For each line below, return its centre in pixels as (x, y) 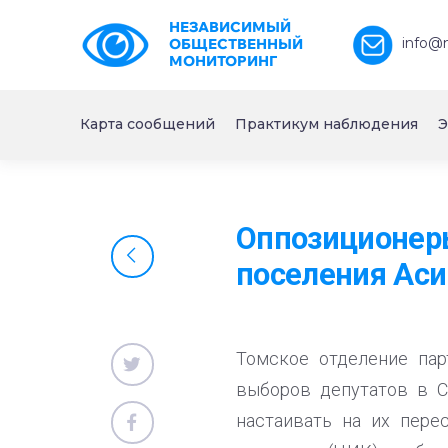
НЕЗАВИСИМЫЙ (229, 27)
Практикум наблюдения (326, 124)
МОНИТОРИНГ (222, 61)
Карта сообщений (147, 124)
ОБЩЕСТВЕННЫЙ (235, 44)
